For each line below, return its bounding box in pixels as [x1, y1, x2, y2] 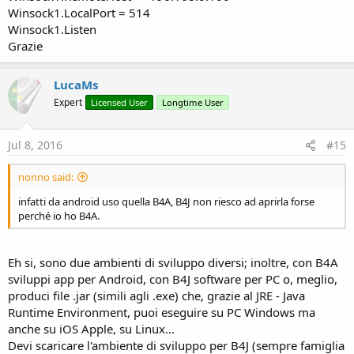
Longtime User [162, 96, 224, 109]
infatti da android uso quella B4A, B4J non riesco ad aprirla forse [18, 194, 314, 209]
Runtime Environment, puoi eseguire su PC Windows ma [8, 303, 315, 320]
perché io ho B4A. [18, 208, 100, 223]
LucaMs [54, 77, 98, 93]
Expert [54, 96, 82, 110]
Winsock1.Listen [8, 21, 96, 38]
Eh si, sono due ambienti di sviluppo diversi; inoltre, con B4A [8, 254, 338, 270]
